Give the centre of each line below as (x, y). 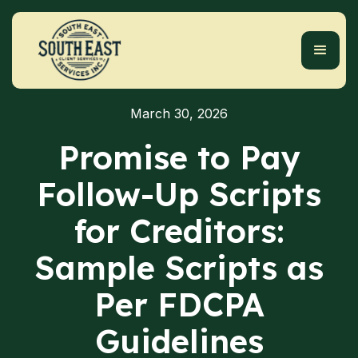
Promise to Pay (179, 157)
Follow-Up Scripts (179, 194)
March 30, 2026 (179, 113)
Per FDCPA (179, 304)
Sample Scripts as (179, 268)
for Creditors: (179, 231)
